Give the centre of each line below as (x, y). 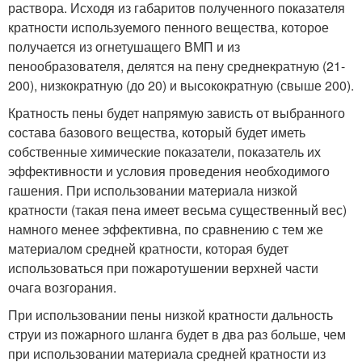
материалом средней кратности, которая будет (148, 248)
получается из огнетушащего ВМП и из (124, 46)
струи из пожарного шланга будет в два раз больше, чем (177, 334)
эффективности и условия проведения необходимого (169, 170)
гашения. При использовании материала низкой (153, 190)
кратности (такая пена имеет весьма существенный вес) (177, 209)
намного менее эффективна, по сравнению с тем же (166, 229)
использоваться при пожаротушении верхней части (163, 267)
